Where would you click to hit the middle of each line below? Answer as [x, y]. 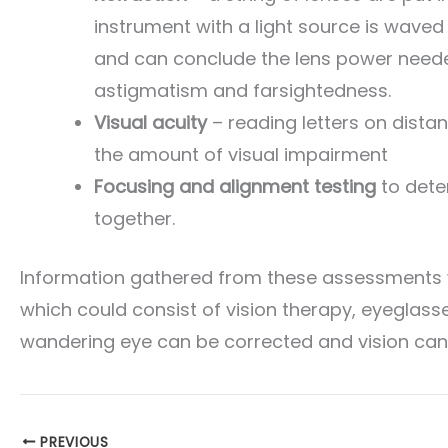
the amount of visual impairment [241, 155]
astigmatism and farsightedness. [242, 91]
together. [134, 219]
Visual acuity [150, 123]
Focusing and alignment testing [235, 187]
